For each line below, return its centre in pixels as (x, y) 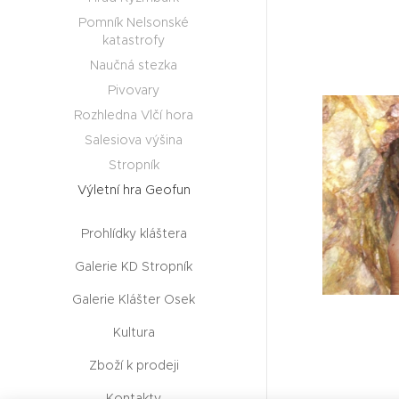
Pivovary (134, 90)
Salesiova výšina (134, 139)
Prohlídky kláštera (134, 233)
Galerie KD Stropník (134, 266)
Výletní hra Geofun (134, 189)
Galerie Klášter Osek (134, 299)
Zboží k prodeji (134, 365)
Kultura (134, 332)
